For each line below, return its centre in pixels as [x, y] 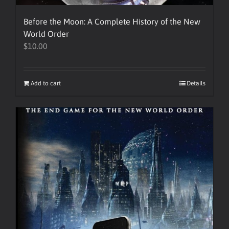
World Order [46, 34]
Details [196, 83]
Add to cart [46, 83]
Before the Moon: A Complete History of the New [112, 21]
